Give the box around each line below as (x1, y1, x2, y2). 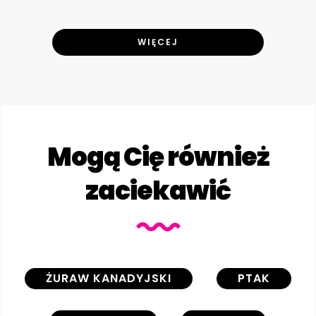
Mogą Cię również (47, 138, 269, 175)
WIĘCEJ (138, 35, 178, 48)
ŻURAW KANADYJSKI (46, 269, 171, 286)
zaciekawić (85, 172, 231, 209)
